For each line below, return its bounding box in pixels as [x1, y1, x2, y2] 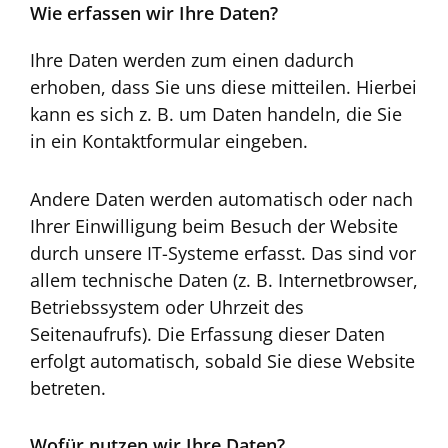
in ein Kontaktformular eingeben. [30, 129, 308, 154]
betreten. [30, 375, 106, 400]
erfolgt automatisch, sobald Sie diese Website [30, 348, 415, 373]
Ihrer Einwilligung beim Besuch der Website [30, 213, 398, 238]
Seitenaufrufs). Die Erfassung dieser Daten [30, 321, 385, 346]
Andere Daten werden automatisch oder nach [30, 186, 413, 211]
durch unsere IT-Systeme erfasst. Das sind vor [30, 240, 416, 265]
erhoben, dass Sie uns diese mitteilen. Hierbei [30, 75, 417, 100]
